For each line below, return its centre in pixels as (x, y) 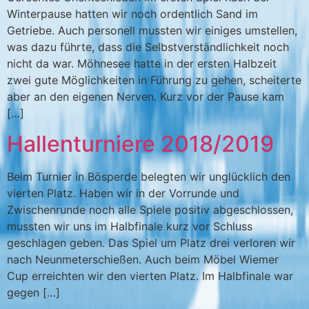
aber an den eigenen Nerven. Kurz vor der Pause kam (146, 96)
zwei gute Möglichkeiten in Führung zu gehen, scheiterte (154, 80)
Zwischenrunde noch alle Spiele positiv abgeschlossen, (150, 210)
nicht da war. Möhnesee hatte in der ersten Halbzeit (142, 63)
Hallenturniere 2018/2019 (140, 144)
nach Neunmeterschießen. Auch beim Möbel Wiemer (143, 260)
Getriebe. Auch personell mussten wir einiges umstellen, (152, 30)
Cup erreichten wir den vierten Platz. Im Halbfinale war (150, 276)
